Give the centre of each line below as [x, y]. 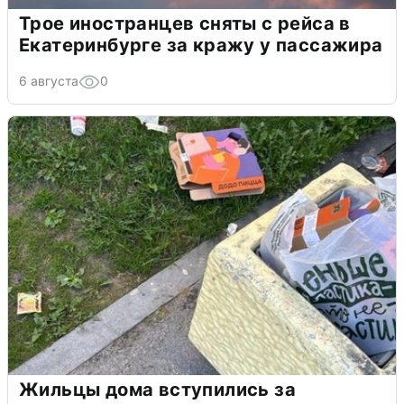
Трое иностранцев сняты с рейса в [185, 24]
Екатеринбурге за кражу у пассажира [201, 46]
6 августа [49, 81]
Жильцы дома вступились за [157, 390]
